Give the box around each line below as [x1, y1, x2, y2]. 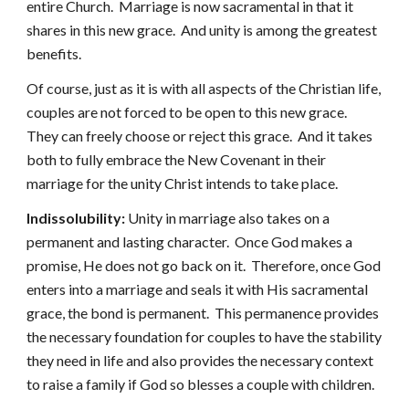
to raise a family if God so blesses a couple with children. [26, 375, 378, 393]
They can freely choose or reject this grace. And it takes [26, 127, 373, 144]
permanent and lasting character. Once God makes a [26, 233, 353, 250]
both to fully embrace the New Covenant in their [26, 151, 327, 168]
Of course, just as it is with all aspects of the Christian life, [26, 79, 382, 97]
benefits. [26, 45, 85, 62]
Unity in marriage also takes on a [128, 209, 330, 226]
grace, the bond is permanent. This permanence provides [26, 304, 380, 321]
